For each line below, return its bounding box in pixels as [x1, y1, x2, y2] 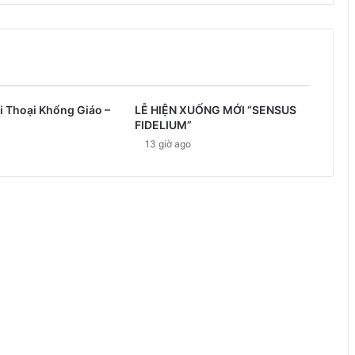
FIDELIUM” [134, 117, 192, 132]
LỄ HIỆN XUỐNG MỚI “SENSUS [134, 102, 296, 116]
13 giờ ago [144, 137, 191, 150]
